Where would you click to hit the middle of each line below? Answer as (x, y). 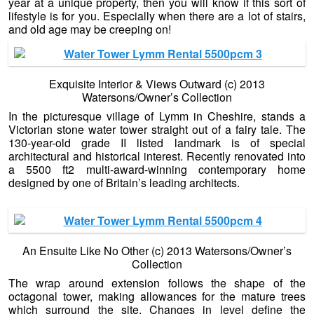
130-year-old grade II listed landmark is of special (157, 143)
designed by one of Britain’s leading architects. (124, 183)
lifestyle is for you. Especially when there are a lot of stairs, (157, 16)
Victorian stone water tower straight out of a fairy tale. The (157, 130)
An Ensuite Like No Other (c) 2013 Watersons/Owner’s (157, 251)
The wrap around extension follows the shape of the (157, 283)
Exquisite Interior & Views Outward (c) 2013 (157, 84)
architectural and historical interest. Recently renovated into (157, 156)
